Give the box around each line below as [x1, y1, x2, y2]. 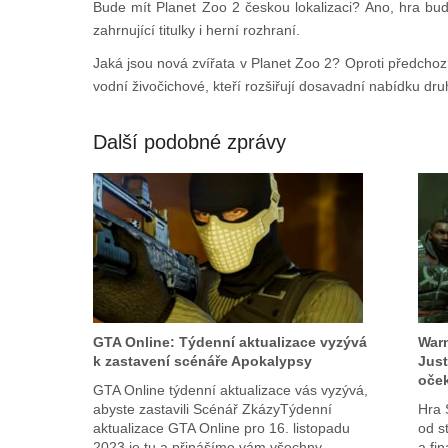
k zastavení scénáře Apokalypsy [92, 353, 312, 370]
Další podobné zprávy [92, 131, 286, 154]
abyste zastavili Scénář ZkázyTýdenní [92, 401, 332, 418]
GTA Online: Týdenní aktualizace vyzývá [92, 334, 367, 351]
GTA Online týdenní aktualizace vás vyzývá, [92, 382, 368, 399]
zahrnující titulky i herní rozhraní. [92, 22, 300, 39]
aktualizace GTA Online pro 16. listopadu [92, 420, 350, 437]
